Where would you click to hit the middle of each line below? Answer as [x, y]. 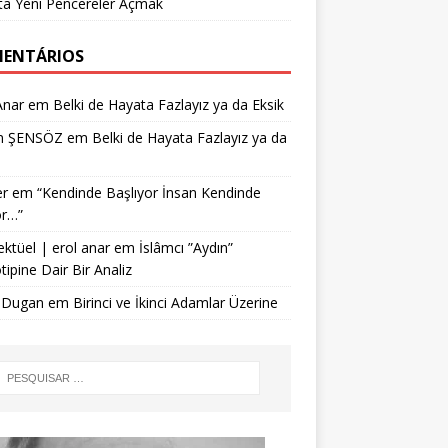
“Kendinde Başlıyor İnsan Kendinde [148, 192]
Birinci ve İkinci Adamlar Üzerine [175, 302]
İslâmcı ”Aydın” [185, 247]
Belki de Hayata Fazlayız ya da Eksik [168, 104]
